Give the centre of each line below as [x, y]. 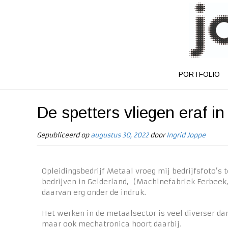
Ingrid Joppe [186, 135]
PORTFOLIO [199, 75]
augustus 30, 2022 [120, 135]
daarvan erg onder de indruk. [94, 193]
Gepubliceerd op [64, 135]
